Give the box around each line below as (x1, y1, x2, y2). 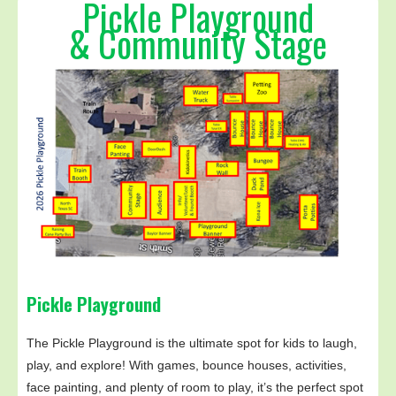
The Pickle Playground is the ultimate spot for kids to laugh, (27, 336, 357, 351)
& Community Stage (69, 17, 327, 70)
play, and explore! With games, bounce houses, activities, (27, 358, 346, 373)
